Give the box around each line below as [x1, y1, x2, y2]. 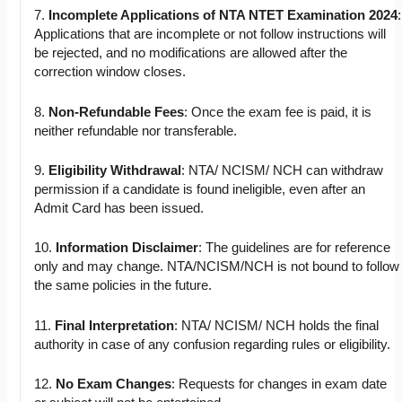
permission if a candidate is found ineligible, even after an [34, 181, 366, 197]
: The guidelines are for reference [198, 240, 391, 256]
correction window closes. [34, 65, 187, 80]
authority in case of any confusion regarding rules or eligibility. [34, 336, 391, 352]
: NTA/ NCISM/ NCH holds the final [174, 318, 380, 333]
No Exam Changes [56, 376, 172, 391]
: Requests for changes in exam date [171, 376, 388, 391]
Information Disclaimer [56, 240, 199, 256]
